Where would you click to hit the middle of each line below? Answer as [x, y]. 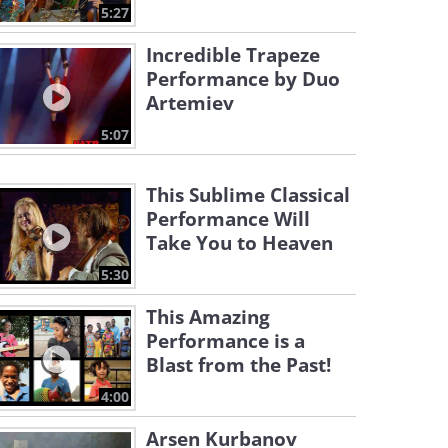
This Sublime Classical [248, 195]
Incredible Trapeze [233, 55]
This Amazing [208, 317]
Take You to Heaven [239, 243]
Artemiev [190, 103]
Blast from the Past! [238, 365]
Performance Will [228, 219]
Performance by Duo [243, 79]
